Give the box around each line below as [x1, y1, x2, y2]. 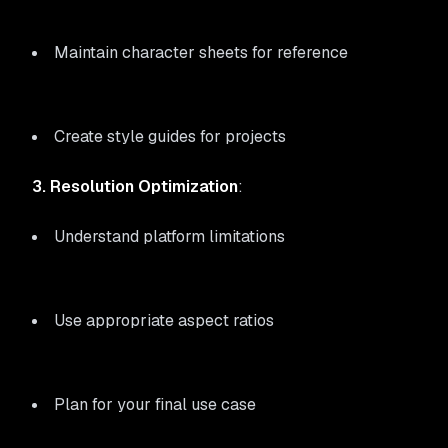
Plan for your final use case [54, 394, 256, 415]
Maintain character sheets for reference [54, 42, 348, 63]
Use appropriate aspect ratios [54, 310, 274, 331]
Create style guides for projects [54, 126, 286, 147]
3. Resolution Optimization [32, 176, 238, 197]
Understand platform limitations [54, 226, 285, 247]
